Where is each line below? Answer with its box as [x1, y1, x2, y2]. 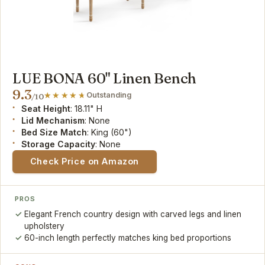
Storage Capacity [21, 138, 96, 149]
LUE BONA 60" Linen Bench [12, 69, 197, 87]
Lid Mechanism [21, 115, 85, 125]
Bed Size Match [21, 127, 88, 137]
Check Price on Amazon [30, 156, 139, 167]
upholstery [24, 221, 65, 231]
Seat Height [21, 103, 71, 114]
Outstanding [86, 90, 132, 99]
